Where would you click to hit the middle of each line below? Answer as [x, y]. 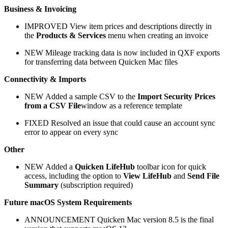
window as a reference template [132, 105]
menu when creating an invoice [157, 35]
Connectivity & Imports [45, 79]
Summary [41, 185]
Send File [203, 176]
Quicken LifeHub [105, 166]
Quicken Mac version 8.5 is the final [154, 219]
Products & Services [71, 35]
